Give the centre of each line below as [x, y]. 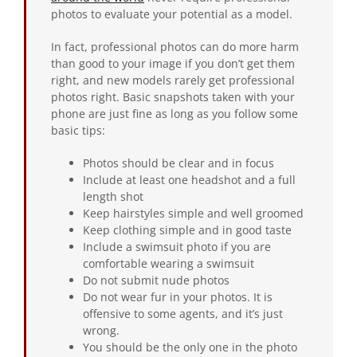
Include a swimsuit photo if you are [177, 246]
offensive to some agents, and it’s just [183, 313]
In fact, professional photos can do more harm [175, 46]
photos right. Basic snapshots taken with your [173, 96]
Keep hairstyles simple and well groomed [193, 213]
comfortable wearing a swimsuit [169, 263]
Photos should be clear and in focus [178, 163]
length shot [113, 196]
